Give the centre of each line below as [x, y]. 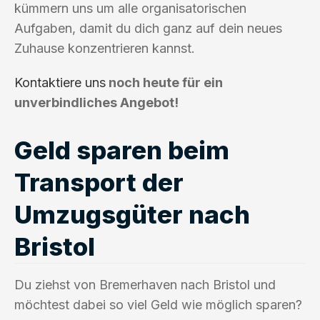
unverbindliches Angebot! [96, 102]
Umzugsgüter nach [132, 214]
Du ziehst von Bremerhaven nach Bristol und [145, 284]
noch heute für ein [164, 82]
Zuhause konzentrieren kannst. [105, 48]
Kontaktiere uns [60, 82]
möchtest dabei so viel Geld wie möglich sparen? [158, 304]
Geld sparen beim [122, 150]
